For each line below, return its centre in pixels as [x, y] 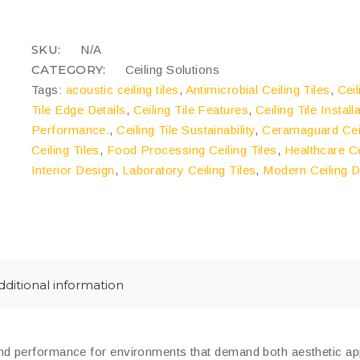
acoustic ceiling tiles [122, 90]
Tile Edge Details [79, 110]
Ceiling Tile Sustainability [186, 130]
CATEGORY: [70, 70]
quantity [57, 11]
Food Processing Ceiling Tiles [192, 150]
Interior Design [73, 170]
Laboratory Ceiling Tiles [189, 170]
